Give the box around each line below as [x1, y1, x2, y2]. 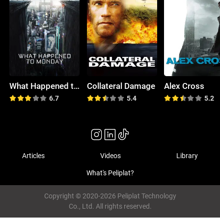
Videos [100, 151, 121, 160]
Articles [22, 151, 45, 160]
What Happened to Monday [74, 81, 80, 91]
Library [176, 151, 198, 160]
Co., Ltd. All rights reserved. [68, 202, 152, 211]
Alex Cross [164, 81, 205, 91]
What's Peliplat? [86, 169, 134, 177]
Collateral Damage [86, 81, 155, 91]
